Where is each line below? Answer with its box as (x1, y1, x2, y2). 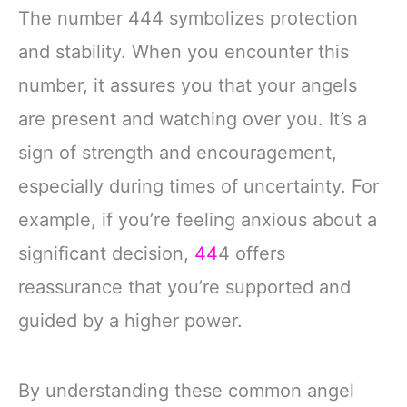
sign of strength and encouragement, (18, 142, 337, 164)
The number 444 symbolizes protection (18, 7, 358, 30)
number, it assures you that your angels (18, 74, 357, 97)
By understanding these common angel (18, 380, 354, 402)
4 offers (218, 243, 285, 265)
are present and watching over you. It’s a (18, 108, 367, 131)
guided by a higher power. (18, 310, 243, 333)
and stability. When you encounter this (18, 41, 349, 64)
